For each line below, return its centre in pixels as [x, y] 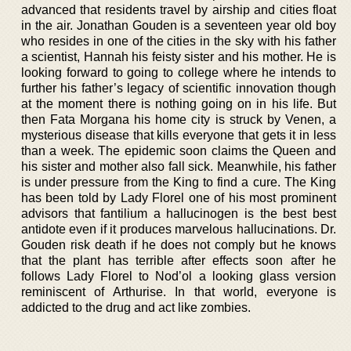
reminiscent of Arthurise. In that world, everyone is [179, 291]
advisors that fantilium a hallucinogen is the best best [179, 213]
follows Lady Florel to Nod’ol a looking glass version [179, 276]
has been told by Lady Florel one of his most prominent [179, 197]
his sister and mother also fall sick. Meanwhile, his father [179, 166]
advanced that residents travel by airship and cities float [179, 9]
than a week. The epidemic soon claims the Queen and [179, 150]
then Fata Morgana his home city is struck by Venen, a [179, 119]
